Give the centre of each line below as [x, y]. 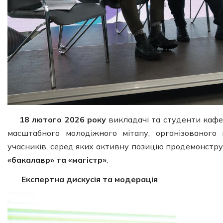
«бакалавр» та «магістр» [57, 160]
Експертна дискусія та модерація [89, 179]
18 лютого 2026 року [63, 120]
